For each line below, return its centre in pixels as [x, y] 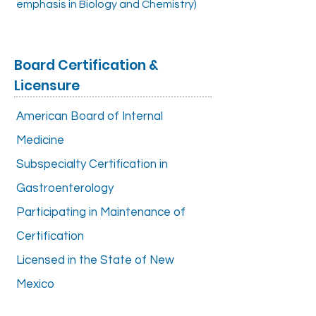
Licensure [47, 86]
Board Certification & [86, 65]
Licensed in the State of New [95, 260]
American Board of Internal [90, 116]
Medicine [40, 140]
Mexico [35, 284]
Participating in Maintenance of [101, 212]
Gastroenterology [65, 188]
